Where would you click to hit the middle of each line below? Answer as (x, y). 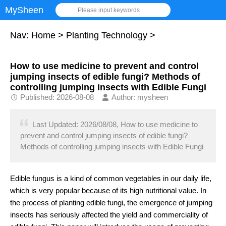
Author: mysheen (140, 97)
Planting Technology (107, 35)
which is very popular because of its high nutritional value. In (108, 190)
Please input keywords (108, 10)
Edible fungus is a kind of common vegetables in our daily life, (111, 178)
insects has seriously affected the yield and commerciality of (109, 215)
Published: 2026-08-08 (57, 97)
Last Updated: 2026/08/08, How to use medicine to (115, 124)
